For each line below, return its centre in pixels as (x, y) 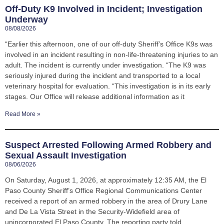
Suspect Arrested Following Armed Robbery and (108, 145)
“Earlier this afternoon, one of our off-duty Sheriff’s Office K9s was (109, 44)
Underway (26, 19)
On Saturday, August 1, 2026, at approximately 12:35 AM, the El (106, 180)
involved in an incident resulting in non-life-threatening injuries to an (111, 54)
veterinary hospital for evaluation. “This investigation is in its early (108, 86)
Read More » (23, 114)
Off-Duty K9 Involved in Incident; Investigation (104, 9)
